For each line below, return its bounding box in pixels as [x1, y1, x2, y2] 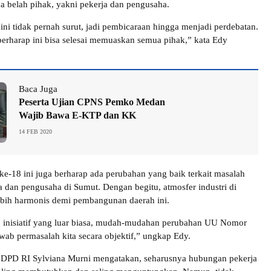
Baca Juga [19, 84, 57, 94]
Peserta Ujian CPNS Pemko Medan [19, 97, 165, 108]
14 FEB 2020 [19, 128, 52, 135]
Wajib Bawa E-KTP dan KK [19, 110, 136, 121]
